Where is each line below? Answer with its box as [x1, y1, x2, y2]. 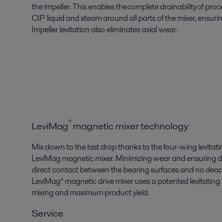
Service [32, 206, 63, 220]
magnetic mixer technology [73, 118, 188, 133]
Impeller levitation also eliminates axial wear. [32, 24, 177, 35]
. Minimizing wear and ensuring [112, 152, 218, 164]
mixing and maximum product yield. [32, 186, 149, 198]
